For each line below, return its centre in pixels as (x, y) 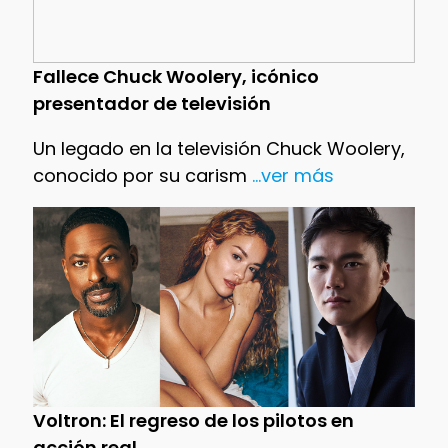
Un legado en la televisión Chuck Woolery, (218, 148)
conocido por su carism (139, 175)
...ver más (290, 175)
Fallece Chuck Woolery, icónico (175, 76)
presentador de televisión (151, 103)
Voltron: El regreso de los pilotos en (193, 420)
